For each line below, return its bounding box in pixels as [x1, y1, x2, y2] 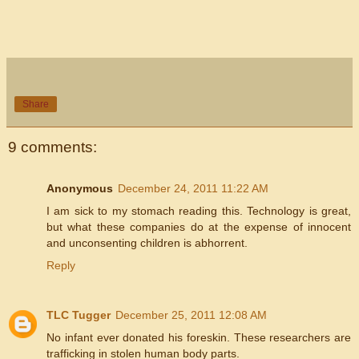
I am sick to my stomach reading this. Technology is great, [46, 204, 351, 217]
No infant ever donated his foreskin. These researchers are [46, 330, 351, 344]
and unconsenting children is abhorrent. [46, 236, 248, 249]
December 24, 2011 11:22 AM [118, 181, 268, 195]
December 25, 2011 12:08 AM [115, 308, 267, 321]
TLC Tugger [46, 308, 111, 321]
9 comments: [8, 138, 97, 155]
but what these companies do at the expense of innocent [46, 220, 351, 233]
